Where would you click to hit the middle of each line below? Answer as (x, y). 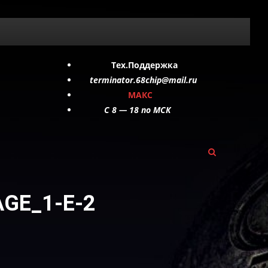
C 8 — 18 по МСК (124, 110)
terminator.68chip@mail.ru (142, 80)
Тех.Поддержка (144, 65)
